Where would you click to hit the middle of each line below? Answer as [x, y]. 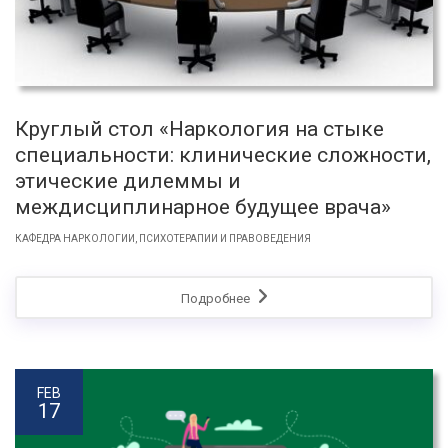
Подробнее [216, 299]
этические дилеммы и [128, 181]
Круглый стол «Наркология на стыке [199, 129]
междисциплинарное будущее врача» [203, 207]
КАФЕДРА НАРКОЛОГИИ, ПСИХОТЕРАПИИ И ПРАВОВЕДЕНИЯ [163, 239]
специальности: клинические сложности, [223, 155]
